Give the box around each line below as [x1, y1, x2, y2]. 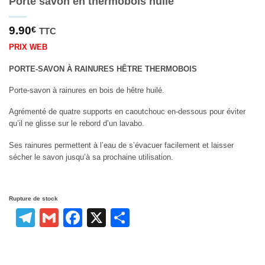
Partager [130, 206, 203, 228]
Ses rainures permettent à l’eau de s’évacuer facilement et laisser [9, 141, 234, 150]
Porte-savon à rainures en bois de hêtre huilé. [9, 86, 164, 95]
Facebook [82, 206, 166, 228]
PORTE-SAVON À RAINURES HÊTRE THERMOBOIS [9, 64, 197, 73]
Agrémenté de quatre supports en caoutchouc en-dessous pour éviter [9, 108, 245, 117]
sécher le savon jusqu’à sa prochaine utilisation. [9, 153, 173, 161]
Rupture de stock [9, 195, 58, 202]
